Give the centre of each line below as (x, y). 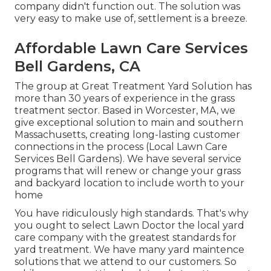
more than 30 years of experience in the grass (125, 99)
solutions (36, 262)
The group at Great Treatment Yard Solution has (133, 87)
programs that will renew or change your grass (128, 171)
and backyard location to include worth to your (129, 183)
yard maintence (206, 250)
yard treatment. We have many (91, 250)
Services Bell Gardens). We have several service (128, 159)
